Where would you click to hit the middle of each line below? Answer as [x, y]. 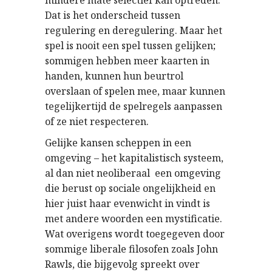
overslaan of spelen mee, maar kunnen [135, 91]
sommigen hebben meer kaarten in [127, 61]
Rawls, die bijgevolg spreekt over [122, 264]
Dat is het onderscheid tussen [113, 15]
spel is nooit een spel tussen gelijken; [130, 46]
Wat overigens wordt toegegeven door [135, 234]
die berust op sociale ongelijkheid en [130, 188]
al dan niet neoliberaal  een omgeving [133, 173]
